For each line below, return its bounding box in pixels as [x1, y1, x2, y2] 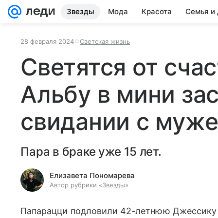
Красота [142, 7, 172, 16]
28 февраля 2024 [20, 37, 74, 45]
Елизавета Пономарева [50, 171, 135, 180]
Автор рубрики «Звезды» [50, 181, 128, 189]
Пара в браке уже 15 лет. [20, 145, 162, 159]
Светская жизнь [80, 37, 130, 45]
